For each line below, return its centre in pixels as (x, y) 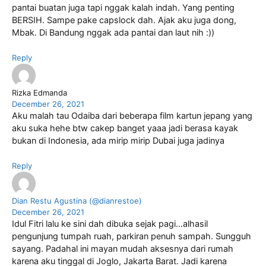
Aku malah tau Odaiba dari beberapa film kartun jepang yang (132, 115)
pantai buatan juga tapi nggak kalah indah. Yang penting (123, 8)
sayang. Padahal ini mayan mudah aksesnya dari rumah (123, 248)
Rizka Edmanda (39, 92)
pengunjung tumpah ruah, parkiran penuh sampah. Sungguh (132, 236)
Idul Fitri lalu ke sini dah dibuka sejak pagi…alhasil (110, 224)
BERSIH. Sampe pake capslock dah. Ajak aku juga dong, (124, 20)
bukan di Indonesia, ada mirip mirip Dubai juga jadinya (118, 140)
